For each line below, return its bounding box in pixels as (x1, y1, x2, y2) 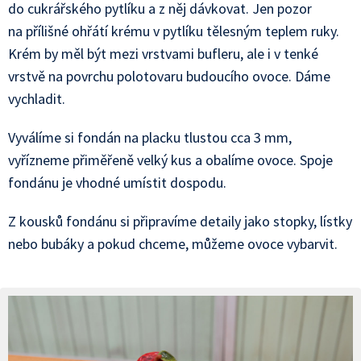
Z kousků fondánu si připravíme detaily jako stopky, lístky (8, 212, 352, 230)
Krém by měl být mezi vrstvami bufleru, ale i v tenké (8, 44, 318, 63)
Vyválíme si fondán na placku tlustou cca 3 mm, (8, 128, 292, 147)
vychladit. (8, 89, 65, 108)
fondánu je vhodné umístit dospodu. (8, 173, 226, 192)
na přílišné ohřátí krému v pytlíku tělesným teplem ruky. (8, 22, 339, 40)
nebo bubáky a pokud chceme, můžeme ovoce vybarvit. (8, 234, 338, 253)
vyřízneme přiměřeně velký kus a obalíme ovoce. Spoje (8, 151, 333, 169)
